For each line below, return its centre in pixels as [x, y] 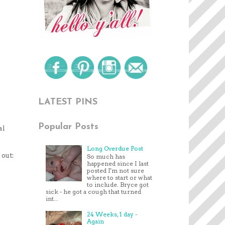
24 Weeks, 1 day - [112, 214]
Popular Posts [68, 127]
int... [52, 199]
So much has [106, 157]
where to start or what [119, 178]
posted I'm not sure [115, 171]
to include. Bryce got [118, 185]
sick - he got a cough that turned [93, 192]
